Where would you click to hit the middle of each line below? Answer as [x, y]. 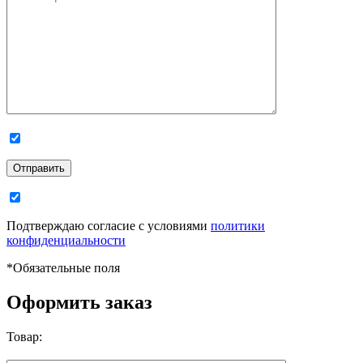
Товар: [24, 336]
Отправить [39, 168]
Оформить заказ [79, 302]
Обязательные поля [66, 267]
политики [238, 225]
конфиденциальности [66, 240]
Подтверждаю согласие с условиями [109, 225]
